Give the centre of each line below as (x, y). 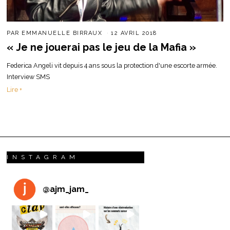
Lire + (15, 89)
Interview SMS (28, 77)
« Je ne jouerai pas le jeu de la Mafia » (102, 47)
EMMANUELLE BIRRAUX (62, 33)
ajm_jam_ (70, 189)
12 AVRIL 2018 (134, 33)
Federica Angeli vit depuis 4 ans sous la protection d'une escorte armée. (112, 66)
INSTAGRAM (43, 157)
